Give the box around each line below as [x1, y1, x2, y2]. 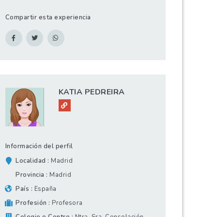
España [34, 185, 57, 194]
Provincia [14, 170, 46, 180]
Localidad [14, 156, 48, 166]
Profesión [14, 199, 49, 208]
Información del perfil [5, 142, 73, 151]
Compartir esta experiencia [5, 13, 91, 22]
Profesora [52, 199, 83, 208]
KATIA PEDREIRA [58, 87, 125, 98]
